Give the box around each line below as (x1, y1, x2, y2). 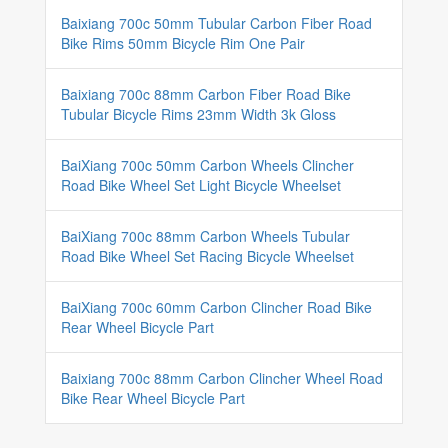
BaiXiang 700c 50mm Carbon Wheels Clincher (61, 155, 354, 175)
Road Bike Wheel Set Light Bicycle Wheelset (61, 175, 341, 195)
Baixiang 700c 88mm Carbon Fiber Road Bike (61, 84, 351, 104)
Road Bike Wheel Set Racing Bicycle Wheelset (61, 246, 354, 266)
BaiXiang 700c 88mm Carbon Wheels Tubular (61, 226, 350, 246)
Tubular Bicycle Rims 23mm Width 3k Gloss (61, 104, 336, 124)
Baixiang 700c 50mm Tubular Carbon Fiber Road (61, 13, 372, 33)
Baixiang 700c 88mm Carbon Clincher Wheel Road (61, 368, 383, 388)
